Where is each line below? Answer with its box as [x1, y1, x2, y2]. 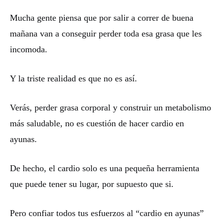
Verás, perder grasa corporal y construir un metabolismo [10, 103, 211, 113]
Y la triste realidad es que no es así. [10, 74, 137, 84]
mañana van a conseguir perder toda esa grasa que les [10, 29, 202, 39]
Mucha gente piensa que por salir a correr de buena [10, 13, 193, 23]
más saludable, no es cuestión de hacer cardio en [10, 118, 184, 129]
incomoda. [10, 44, 47, 55]
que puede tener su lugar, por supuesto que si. [10, 179, 174, 189]
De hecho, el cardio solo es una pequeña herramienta [10, 163, 199, 174]
